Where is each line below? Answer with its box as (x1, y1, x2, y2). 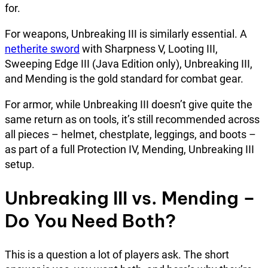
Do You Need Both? (5, 209, 176, 233)
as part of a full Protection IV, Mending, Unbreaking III (5, 143, 254, 156)
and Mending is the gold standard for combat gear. (5, 72, 243, 86)
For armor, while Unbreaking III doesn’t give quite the (5, 98, 252, 111)
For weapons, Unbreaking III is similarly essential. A (5, 28, 247, 41)
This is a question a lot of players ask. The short (5, 248, 229, 261)
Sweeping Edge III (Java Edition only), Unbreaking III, (5, 57, 252, 71)
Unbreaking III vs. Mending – (5, 187, 255, 210)
